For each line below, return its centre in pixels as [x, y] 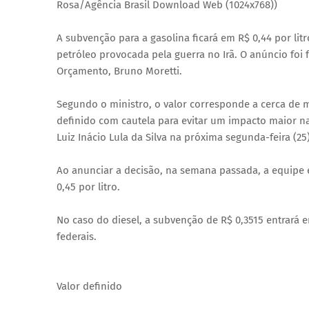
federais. [77, 237]
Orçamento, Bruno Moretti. [119, 71]
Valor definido [89, 287]
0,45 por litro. [88, 187]
